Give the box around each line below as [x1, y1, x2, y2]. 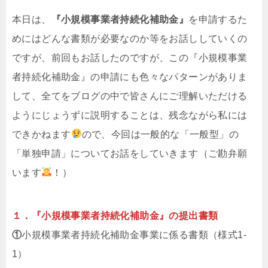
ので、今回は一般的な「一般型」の [81, 129, 239, 139]
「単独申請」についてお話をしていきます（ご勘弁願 [12, 148, 248, 159]
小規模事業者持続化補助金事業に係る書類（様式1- [22, 229, 247, 240]
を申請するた [188, 14, 248, 25]
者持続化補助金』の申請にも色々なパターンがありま [12, 71, 248, 82]
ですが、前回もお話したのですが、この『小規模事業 [12, 52, 248, 63]
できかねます [12, 129, 71, 139]
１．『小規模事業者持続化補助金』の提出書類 [12, 210, 218, 221]
